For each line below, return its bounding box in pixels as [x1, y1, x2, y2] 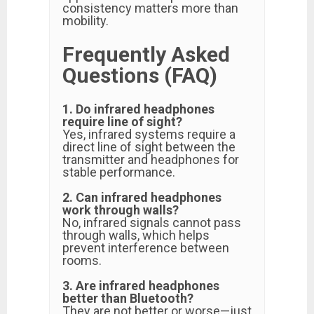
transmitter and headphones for [62, 152, 239, 167]
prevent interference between [62, 240, 229, 255]
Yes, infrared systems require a [62, 127, 235, 142]
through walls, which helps [62, 228, 210, 243]
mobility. [62, 13, 109, 28]
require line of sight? [62, 114, 182, 129]
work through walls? [62, 203, 179, 217]
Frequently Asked [62, 42, 230, 67]
